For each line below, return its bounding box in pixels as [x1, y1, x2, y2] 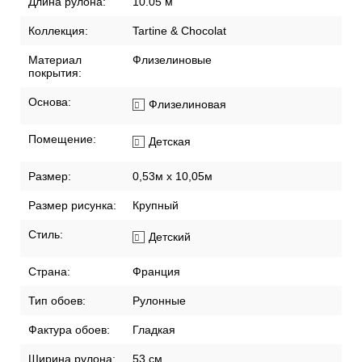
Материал [28, 53, 82, 67]
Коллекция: [28, 24, 88, 38]
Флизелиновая [149, 98, 226, 112]
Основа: [28, 95, 71, 109]
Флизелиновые [133, 53, 212, 67]
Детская [149, 135, 191, 149]
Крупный [133, 199, 179, 213]
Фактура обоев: [28, 323, 110, 337]
